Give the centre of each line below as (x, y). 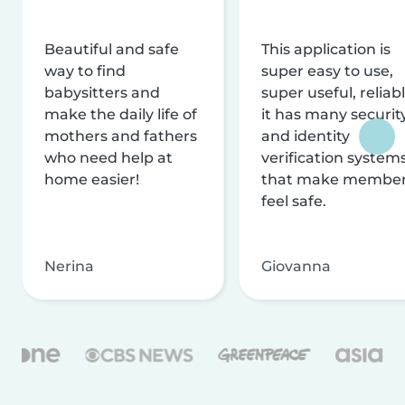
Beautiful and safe (112, 49)
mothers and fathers (121, 136)
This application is (326, 49)
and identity (306, 136)
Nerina (69, 266)
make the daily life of (121, 114)
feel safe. (294, 201)
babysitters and (102, 92)
